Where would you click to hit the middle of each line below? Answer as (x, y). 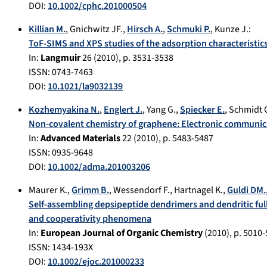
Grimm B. (90, 190)
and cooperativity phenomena (90, 219)
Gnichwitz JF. (96, 30)
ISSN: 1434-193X (61, 248)
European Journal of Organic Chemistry (122, 233)
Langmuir (60, 58)
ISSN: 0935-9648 (61, 153)
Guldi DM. (246, 190)
